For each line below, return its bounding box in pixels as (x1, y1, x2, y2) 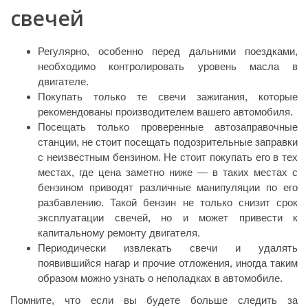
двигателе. (38, 75, 89, 87)
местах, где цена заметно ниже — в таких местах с (38, 166, 298, 178)
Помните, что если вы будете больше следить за (10, 294, 298, 306)
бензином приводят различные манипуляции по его (38, 181, 298, 193)
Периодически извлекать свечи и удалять (38, 241, 298, 254)
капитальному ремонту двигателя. (38, 226, 200, 239)
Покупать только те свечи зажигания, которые (38, 90, 298, 102)
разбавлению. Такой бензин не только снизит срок (38, 196, 298, 208)
